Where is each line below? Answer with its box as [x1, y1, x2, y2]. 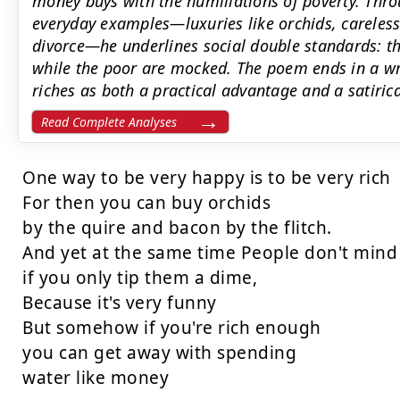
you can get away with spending [22, 341, 296, 364]
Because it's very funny [22, 291, 217, 314]
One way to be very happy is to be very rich [22, 166, 391, 189]
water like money [22, 366, 169, 389]
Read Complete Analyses [41, 113, 177, 130]
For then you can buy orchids [22, 191, 271, 214]
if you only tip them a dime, [22, 266, 257, 289]
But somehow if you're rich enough [22, 316, 321, 339]
